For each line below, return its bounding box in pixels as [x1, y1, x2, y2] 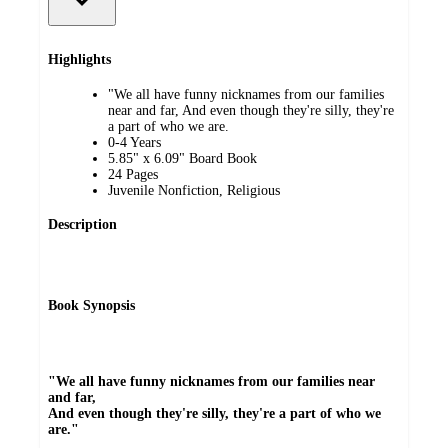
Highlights [48, 52, 111, 68]
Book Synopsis [48, 298, 135, 314]
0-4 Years [108, 134, 161, 150]
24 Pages [108, 166, 158, 182]
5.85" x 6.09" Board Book [108, 150, 257, 166]
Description [48, 217, 117, 233]
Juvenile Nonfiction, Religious [108, 182, 280, 198]
